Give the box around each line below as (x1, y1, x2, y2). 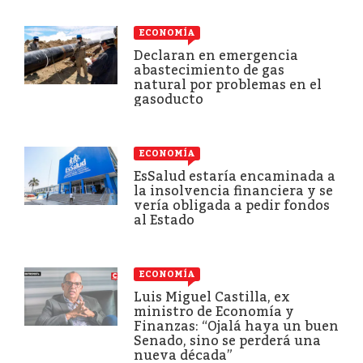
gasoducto (134, 91, 203, 107)
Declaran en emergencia (134, 47, 298, 63)
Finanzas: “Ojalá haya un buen (134, 318, 339, 334)
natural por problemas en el (134, 76, 322, 92)
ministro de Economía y (134, 303, 294, 319)
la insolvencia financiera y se (134, 182, 333, 199)
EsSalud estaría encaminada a (134, 168, 335, 184)
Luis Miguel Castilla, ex (134, 288, 290, 305)
